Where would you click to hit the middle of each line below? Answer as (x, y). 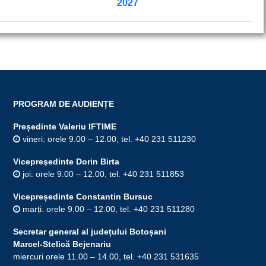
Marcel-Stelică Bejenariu (62, 244)
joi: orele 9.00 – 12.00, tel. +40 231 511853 (102, 174)
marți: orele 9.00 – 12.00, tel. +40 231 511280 (107, 209)
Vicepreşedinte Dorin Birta (66, 161)
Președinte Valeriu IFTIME (64, 126)
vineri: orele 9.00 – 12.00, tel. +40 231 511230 (108, 139)
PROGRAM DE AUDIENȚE (63, 104)
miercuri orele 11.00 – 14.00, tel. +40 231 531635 (106, 256)
